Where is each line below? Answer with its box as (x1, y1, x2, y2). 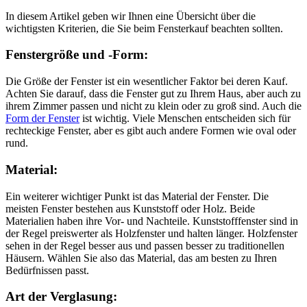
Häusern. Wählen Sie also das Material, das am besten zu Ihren (5, 251, 277, 264)
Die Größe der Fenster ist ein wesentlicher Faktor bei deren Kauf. (5, 75, 288, 88)
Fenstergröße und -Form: (5, 47, 148, 62)
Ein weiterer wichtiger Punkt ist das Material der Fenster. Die (5, 190, 269, 202)
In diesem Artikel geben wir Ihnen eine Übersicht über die (5, 10, 256, 22)
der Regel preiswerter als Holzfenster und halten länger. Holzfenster (5, 227, 297, 239)
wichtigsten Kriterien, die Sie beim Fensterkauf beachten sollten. (5, 22, 283, 34)
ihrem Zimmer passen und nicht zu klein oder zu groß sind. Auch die (5, 100, 302, 112)
